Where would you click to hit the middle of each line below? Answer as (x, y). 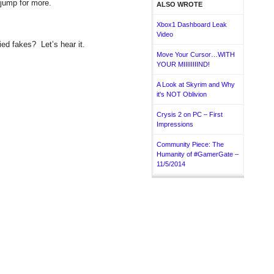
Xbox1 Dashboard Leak (192, 24)
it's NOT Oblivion (182, 94)
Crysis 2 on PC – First (190, 114)
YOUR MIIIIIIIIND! (183, 64)
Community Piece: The (190, 144)
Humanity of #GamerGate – (198, 154)
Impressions (175, 124)
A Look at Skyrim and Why (196, 84)
